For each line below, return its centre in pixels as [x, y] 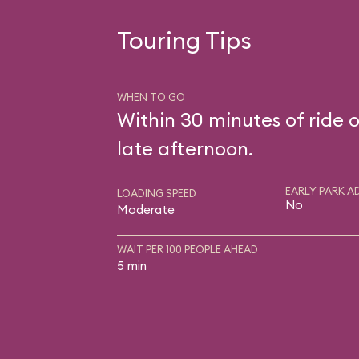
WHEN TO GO [151, 97]
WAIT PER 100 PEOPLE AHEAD [187, 249]
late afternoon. [185, 148]
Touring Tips [184, 40]
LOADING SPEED [156, 193]
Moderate [145, 210]
